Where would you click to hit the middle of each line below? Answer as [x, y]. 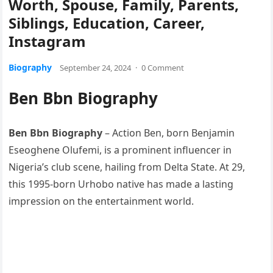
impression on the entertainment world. [101, 201]
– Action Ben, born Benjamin [169, 133]
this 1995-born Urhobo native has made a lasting [121, 184]
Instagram [48, 41]
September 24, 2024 [96, 68]
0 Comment [163, 68]
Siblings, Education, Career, [107, 23]
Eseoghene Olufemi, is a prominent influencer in [120, 150]
